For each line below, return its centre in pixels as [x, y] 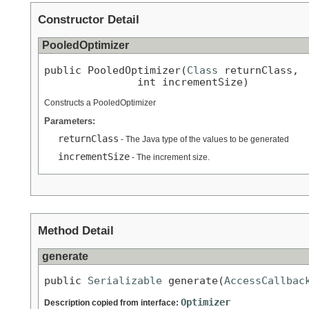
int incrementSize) [147, 81]
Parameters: [70, 121]
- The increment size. [170, 157]
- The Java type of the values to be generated [204, 139]
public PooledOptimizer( [116, 70]
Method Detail [76, 230]
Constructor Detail [89, 20]
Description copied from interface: [112, 302]
